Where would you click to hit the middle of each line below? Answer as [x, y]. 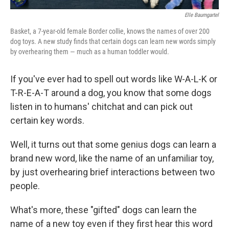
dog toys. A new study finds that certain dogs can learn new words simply [113, 42]
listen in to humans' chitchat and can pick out [101, 107]
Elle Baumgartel [202, 15]
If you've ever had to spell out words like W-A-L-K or [114, 79]
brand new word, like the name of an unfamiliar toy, [112, 158]
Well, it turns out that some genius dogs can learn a [113, 145]
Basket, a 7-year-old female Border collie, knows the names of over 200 [110, 31]
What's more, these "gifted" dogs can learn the [104, 210]
